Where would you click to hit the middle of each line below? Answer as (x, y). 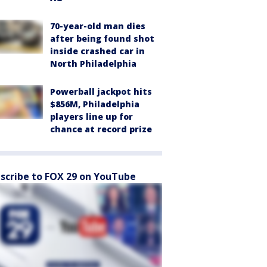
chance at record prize (101, 129)
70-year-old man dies (98, 26)
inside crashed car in (97, 51)
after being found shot (102, 39)
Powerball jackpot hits (101, 92)
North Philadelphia (93, 64)
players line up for (91, 117)
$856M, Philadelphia (95, 104)
